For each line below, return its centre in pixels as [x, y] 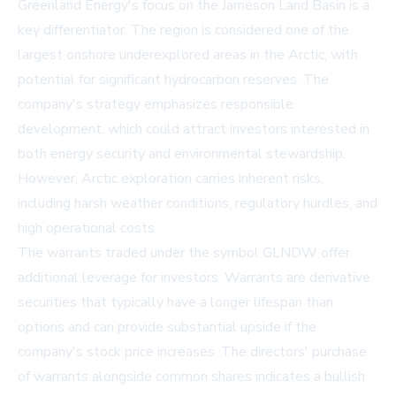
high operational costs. [88, 228]
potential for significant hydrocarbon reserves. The [173, 80]
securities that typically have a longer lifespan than [175, 303]
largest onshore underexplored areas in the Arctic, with [188, 55]
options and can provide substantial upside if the [167, 327]
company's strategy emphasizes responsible [156, 105]
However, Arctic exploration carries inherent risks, [171, 179]
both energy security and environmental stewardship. [182, 154]
